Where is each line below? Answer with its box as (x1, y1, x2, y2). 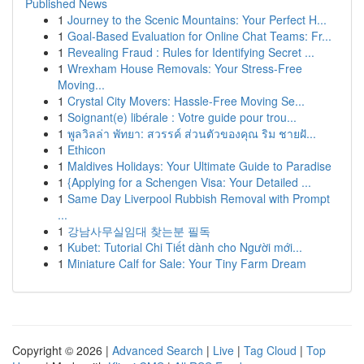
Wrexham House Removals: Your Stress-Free (67, 60, 302, 76)
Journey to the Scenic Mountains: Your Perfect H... (67, 11, 327, 28)
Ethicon (67, 141, 106, 158)
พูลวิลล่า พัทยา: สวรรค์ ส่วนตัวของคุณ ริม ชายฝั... (67, 125, 316, 141)
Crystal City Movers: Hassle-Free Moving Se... (67, 93, 305, 109)
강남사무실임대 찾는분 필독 (67, 223, 210, 239)
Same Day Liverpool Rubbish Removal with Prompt (67, 190, 330, 206)
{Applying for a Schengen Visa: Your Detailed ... (67, 174, 311, 190)
